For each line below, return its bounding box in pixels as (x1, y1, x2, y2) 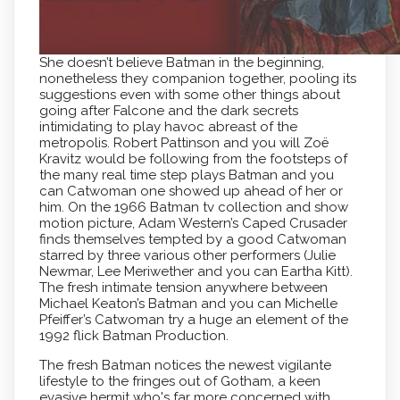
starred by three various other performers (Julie (38, 246, 336, 263)
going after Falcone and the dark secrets (38, 102, 298, 119)
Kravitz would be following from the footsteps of (38, 150, 347, 167)
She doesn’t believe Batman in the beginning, (38, 54, 324, 71)
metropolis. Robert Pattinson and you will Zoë (38, 134, 329, 151)
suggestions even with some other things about (38, 86, 340, 103)
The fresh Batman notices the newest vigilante (38, 356, 331, 373)
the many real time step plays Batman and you (38, 166, 334, 183)
